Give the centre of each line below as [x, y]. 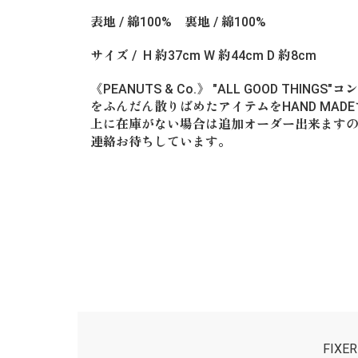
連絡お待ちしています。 [161, 142]
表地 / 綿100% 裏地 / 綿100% [178, 22]
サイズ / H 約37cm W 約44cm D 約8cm [203, 56]
